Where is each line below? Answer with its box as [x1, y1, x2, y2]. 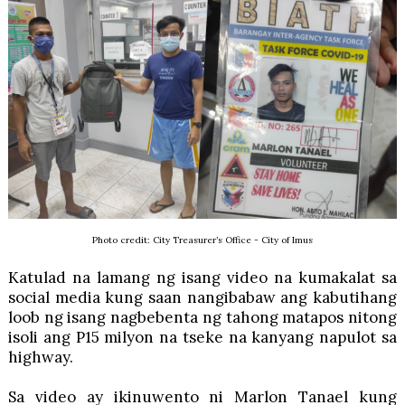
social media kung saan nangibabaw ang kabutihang [7, 287, 398, 307]
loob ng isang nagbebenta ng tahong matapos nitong [7, 306, 398, 327]
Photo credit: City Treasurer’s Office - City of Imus [91, 233, 313, 246]
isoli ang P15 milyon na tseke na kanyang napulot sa [7, 326, 398, 347]
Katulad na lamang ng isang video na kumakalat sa [7, 267, 398, 287]
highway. [7, 346, 73, 367]
